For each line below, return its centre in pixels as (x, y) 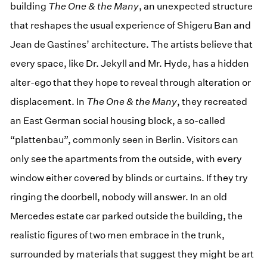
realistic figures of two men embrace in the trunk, (118, 235)
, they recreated (212, 101)
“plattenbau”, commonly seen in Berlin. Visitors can (125, 139)
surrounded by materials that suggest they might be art (132, 254)
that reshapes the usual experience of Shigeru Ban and (131, 25)
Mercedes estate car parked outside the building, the (127, 216)
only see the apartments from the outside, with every (126, 159)
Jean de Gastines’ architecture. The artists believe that (132, 44)
